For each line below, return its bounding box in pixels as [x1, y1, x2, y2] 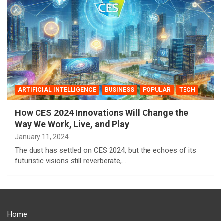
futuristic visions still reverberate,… [15, 156, 126, 165]
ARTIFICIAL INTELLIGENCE [18, 86, 96, 93]
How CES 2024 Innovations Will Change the [15, 107, 188, 118]
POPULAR [143, 86, 171, 93]
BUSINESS [105, 86, 134, 93]
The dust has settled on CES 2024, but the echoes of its [15, 146, 196, 155]
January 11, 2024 [15, 132, 69, 141]
